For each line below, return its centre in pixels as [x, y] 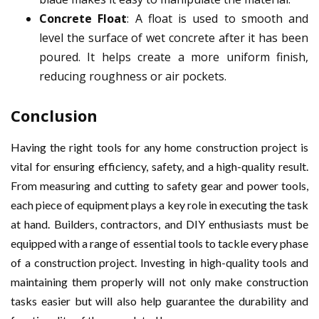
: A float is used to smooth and [218, 19]
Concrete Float [83, 19]
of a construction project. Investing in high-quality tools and [159, 263]
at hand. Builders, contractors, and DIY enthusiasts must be [159, 224]
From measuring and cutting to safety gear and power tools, [159, 186]
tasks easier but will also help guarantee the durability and [159, 301]
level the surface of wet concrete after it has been [174, 38]
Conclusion [54, 116]
